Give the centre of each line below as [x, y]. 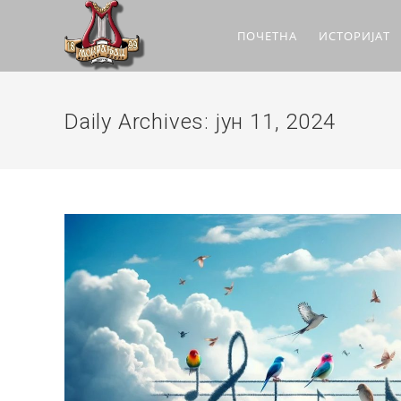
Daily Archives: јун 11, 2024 [200, 122]
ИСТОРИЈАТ [354, 36]
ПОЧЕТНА [267, 36]
